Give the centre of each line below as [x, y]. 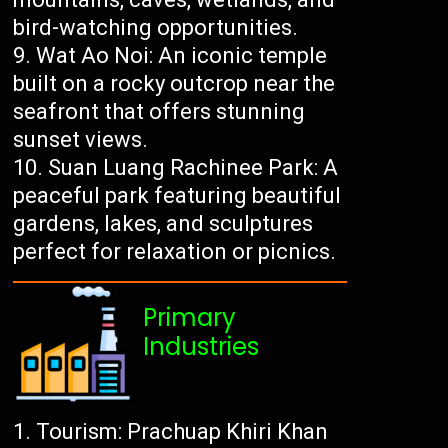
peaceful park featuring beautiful [177, 196]
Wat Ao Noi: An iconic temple [182, 56]
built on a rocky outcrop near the [174, 84]
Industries [201, 347]
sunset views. [81, 140]
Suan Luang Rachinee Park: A [193, 168]
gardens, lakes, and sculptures [163, 224]
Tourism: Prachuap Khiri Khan [182, 432]
